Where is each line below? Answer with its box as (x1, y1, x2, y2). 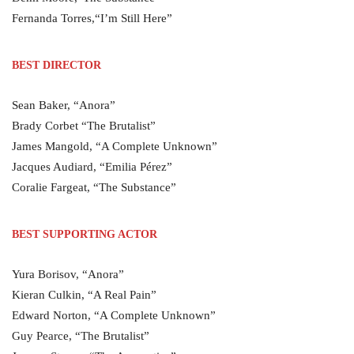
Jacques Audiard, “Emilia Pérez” (12, 160, 172, 173)
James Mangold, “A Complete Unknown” (12, 140, 217, 153)
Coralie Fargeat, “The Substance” (12, 181, 176, 194)
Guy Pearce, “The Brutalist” (12, 330, 149, 342)
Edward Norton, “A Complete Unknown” (12, 309, 216, 322)
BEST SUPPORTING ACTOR (12, 228, 157, 240)
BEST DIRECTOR (12, 59, 101, 71)
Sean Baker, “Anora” (12, 99, 115, 111)
